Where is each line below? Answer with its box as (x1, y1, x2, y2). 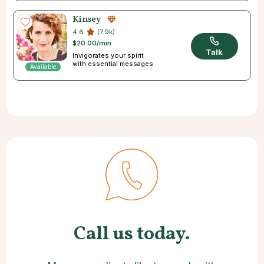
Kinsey (72, 14, 101, 27)
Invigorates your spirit (72, 51, 144, 60)
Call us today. (74, 222, 190, 247)
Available (30, 63, 56, 70)
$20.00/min (72, 39, 111, 48)
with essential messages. (72, 60, 155, 68)
